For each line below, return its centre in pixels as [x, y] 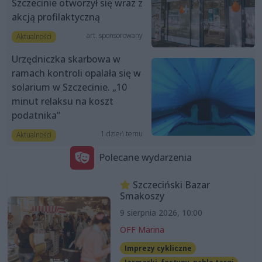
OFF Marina [142, 229]
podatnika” [36, 116]
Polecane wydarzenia [145, 158]
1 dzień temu [121, 134]
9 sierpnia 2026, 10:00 [161, 212]
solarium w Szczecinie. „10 [69, 87]
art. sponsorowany [114, 36]
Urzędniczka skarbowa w [66, 59]
